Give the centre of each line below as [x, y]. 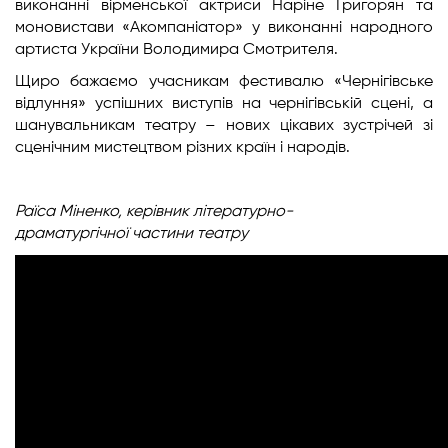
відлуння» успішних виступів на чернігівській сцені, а [224, 104]
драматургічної [73, 234]
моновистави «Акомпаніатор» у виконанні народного [224, 28]
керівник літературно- [209, 212]
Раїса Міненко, [70, 212]
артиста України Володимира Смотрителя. [176, 50]
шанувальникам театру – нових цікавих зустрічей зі [224, 126]
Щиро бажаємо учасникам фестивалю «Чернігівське [224, 82]
